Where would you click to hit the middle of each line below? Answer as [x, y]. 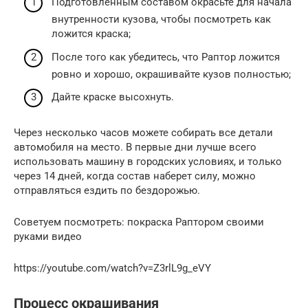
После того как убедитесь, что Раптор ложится [166, 57]
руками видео [48, 237]
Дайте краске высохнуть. [113, 97]
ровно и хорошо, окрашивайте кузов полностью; [171, 74]
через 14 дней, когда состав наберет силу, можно [135, 176]
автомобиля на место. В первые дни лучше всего [135, 147]
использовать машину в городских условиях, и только [148, 162]
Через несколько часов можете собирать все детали [143, 133]
